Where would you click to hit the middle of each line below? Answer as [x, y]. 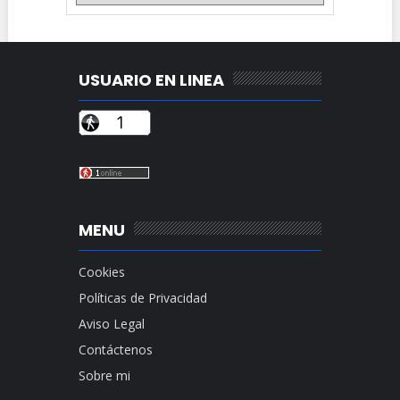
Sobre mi [104, 376]
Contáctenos [115, 350]
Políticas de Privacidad [142, 298]
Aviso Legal [111, 324]
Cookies [101, 272]
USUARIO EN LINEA [151, 79]
